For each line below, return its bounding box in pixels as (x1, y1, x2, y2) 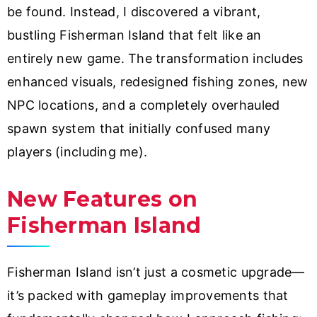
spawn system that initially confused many (7, 120, 271, 136)
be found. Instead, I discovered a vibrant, (7, 4, 261, 19)
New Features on (7, 185, 198, 212)
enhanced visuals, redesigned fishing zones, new (7, 74, 309, 89)
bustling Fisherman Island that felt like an (7, 27, 262, 42)
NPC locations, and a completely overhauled (7, 97, 280, 113)
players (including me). (7, 144, 148, 159)
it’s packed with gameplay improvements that (7, 287, 289, 303)
